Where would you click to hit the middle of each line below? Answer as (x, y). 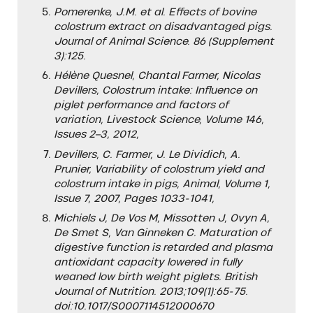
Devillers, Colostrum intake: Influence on (155, 90)
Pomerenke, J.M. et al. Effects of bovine (155, 12)
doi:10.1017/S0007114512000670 (133, 306)
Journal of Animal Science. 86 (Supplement (163, 41)
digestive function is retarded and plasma (163, 247)
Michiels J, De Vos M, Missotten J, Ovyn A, (161, 218)
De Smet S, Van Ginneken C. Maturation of (162, 232)
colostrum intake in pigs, (116, 183)
